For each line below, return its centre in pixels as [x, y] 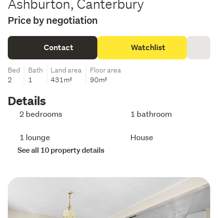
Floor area [105, 70]
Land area [66, 70]
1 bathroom [151, 113]
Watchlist [148, 47]
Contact [58, 47]
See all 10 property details [61, 150]
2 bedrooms [41, 113]
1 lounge [35, 137]
